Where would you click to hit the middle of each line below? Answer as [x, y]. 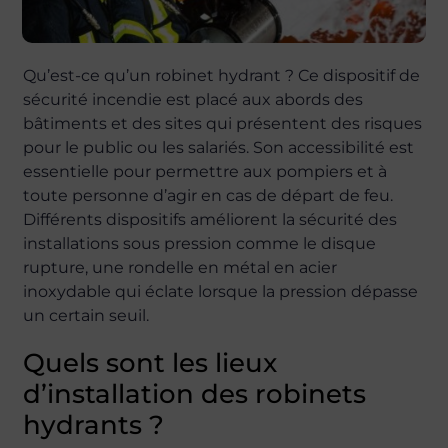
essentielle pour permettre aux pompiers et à [205, 171]
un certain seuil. [86, 315]
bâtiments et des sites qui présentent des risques [223, 123]
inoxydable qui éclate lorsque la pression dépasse [221, 291]
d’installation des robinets [195, 394]
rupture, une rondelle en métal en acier [180, 267]
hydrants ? [94, 425]
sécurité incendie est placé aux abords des [193, 99]
